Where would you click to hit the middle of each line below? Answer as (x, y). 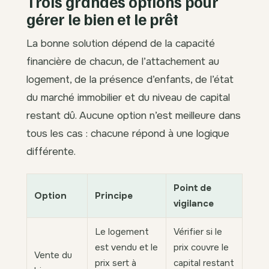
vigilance (194, 203)
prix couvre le (201, 247)
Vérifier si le (198, 231)
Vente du (53, 255)
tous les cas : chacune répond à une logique (128, 134)
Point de (192, 188)
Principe (114, 195)
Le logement (122, 231)
